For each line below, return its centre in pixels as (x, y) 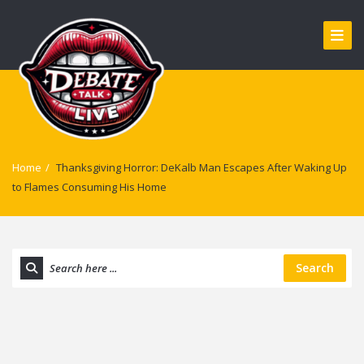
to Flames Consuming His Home (89, 187)
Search (315, 268)
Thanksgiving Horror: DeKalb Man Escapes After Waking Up (201, 167)
